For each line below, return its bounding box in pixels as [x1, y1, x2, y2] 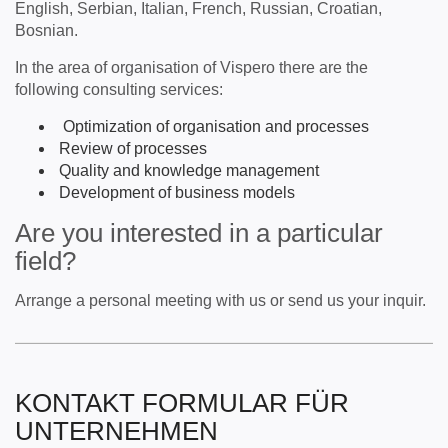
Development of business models [55, 184, 295, 201]
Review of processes [55, 140, 207, 157]
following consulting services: [15, 81, 223, 98]
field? [15, 246, 76, 276]
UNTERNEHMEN [15, 416, 218, 446]
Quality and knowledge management [55, 162, 319, 179]
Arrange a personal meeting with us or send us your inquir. [15, 292, 426, 309]
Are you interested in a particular [15, 218, 383, 248]
